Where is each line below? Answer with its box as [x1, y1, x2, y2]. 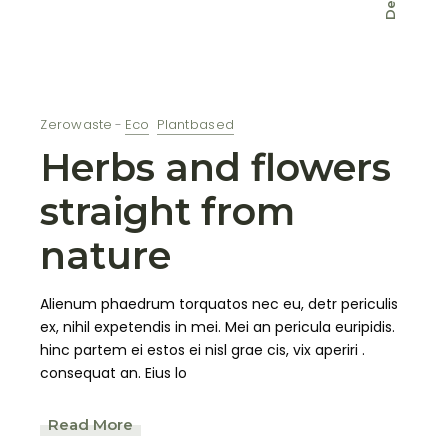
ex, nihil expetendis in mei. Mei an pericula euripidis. [40, 317, 396, 338]
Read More [48, 414, 134, 434]
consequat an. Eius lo [40, 363, 188, 384]
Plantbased [157, 115, 235, 135]
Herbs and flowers [40, 144, 392, 192]
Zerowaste [40, 115, 113, 135]
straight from [40, 188, 296, 236]
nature [40, 232, 172, 280]
